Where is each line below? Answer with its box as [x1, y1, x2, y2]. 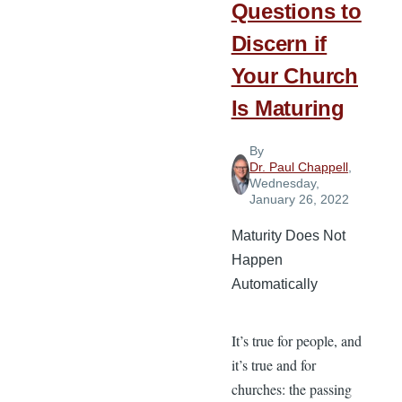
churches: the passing [231, 379, 352, 398]
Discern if [231, 31, 328, 56]
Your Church [231, 63, 359, 88]
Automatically [231, 275, 318, 292]
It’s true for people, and [231, 330, 362, 350]
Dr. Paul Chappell [249, 159, 349, 174]
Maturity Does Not [231, 227, 345, 243]
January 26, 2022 [249, 191, 350, 206]
